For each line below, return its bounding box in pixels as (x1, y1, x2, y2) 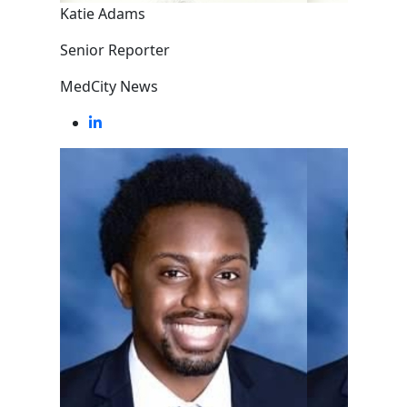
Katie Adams (59, 4, 145, 24)
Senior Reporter (59, 40, 170, 60)
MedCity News (59, 76, 158, 96)
